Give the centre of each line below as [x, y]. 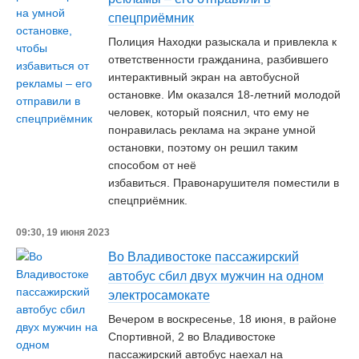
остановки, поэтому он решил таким [203, 147]
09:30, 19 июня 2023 [63, 232]
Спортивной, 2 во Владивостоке [192, 337]
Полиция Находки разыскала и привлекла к [222, 42]
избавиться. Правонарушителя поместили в [224, 183]
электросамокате [159, 295]
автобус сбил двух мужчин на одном [216, 276]
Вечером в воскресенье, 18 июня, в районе [222, 319]
